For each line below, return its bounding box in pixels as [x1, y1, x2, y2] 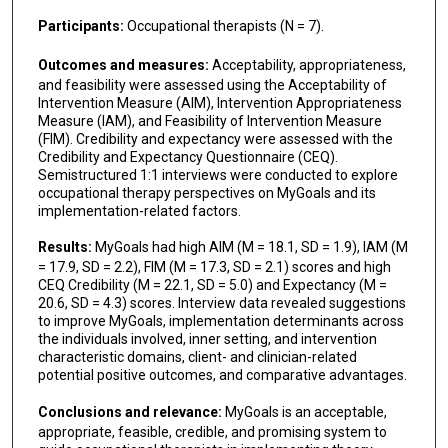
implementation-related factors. [37, 202, 241, 219]
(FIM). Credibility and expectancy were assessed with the [37, 130, 393, 147]
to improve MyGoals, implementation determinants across [37, 313, 404, 330]
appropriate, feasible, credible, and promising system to [37, 423, 387, 440]
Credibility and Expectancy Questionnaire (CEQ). [37, 148, 338, 165]
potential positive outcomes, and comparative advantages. [37, 367, 407, 384]
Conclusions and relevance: [37, 403, 225, 420]
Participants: [37, 17, 127, 34]
